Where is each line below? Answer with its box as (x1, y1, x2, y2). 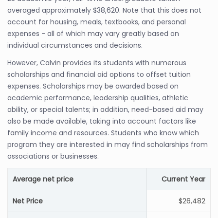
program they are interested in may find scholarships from (7, 140, 208, 149)
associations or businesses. (7, 151, 99, 161)
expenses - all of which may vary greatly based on (7, 29, 179, 38)
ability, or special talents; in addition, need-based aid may (7, 105, 203, 114)
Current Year (162, 174, 205, 184)
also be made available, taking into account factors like (7, 116, 196, 126)
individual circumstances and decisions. (7, 40, 143, 50)
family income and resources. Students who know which (7, 128, 199, 138)
